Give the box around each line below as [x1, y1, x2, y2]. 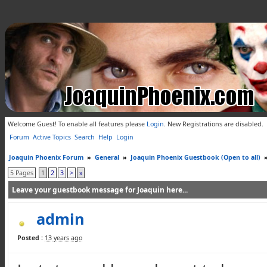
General [95, 153, 119, 162]
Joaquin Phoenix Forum [9, 153, 83, 162]
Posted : [17, 234, 43, 242]
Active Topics [33, 133, 71, 141]
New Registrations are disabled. [166, 120, 263, 128]
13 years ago [45, 234, 82, 242]
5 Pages [10, 169, 33, 177]
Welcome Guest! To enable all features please [8, 120, 147, 128]
